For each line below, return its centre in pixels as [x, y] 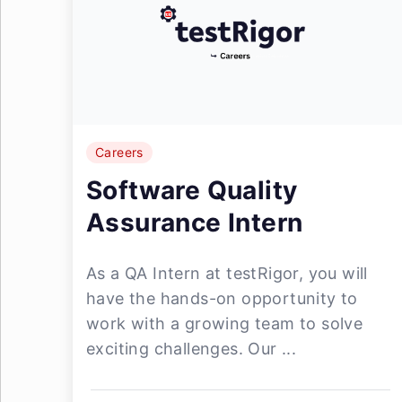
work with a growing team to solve [225, 323]
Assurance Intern [195, 223]
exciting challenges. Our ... [192, 349]
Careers [119, 152]
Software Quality [192, 190]
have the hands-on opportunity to [222, 298]
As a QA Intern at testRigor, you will [227, 273]
